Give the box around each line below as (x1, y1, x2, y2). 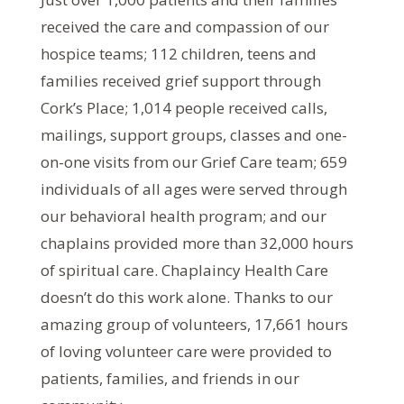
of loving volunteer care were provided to (40, 340, 332, 362)
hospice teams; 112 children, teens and (40, 42, 317, 64)
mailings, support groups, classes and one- (40, 124, 347, 145)
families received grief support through (40, 69, 321, 91)
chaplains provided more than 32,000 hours (40, 232, 353, 253)
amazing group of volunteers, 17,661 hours (40, 313, 348, 335)
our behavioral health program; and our (40, 205, 326, 226)
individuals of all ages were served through (40, 178, 347, 199)
